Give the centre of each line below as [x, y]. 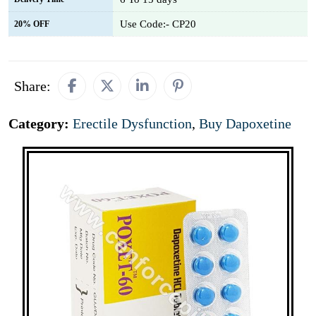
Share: [32, 86]
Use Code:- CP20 [158, 24]
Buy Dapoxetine [245, 123]
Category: [41, 123]
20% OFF [32, 24]
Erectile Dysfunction [132, 123]
